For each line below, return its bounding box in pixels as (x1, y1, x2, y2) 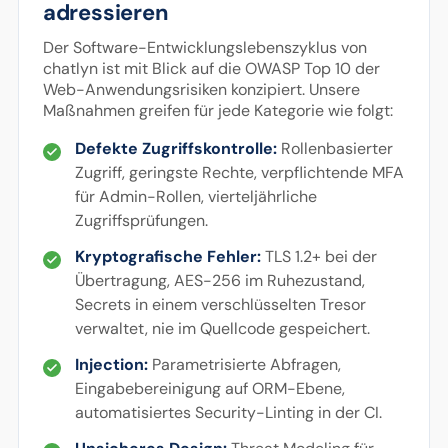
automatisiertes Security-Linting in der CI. (74, 402, 382, 423)
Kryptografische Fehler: (74, 246, 261, 267)
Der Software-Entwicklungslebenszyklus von (42, 37, 367, 58)
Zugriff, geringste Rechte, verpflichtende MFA (74, 162, 404, 183)
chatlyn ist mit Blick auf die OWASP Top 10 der (42, 58, 380, 79)
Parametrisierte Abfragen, (147, 354, 341, 375)
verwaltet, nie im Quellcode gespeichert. (74, 318, 370, 339)
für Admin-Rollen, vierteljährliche (74, 186, 317, 207)
